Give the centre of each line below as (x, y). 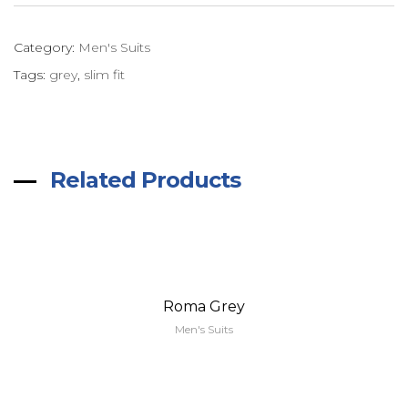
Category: (46, 47)
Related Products (145, 179)
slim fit (104, 74)
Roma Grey (204, 306)
